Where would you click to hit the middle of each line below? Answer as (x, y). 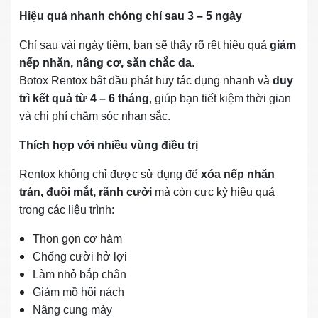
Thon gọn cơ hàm (77, 238)
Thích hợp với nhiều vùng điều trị (109, 145)
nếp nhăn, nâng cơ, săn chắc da (105, 62)
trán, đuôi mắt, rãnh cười (86, 192)
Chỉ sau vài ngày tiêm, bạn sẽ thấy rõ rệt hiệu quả (144, 45)
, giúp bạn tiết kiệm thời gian (220, 98)
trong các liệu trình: (67, 209)
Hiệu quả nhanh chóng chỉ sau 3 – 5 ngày (131, 16)
